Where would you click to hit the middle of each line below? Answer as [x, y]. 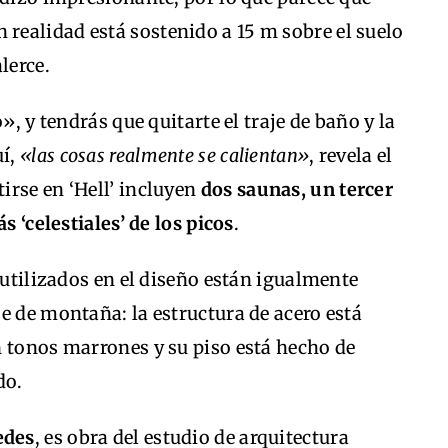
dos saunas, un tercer [297, 189]
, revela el [351, 155]
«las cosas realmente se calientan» [165, 155]
